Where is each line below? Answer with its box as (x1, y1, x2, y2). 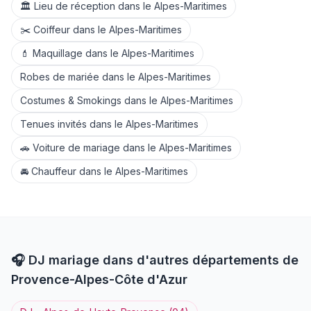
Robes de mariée (20, 71, 99, 83)
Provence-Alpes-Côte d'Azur (11, 272, 187, 287)
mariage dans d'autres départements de (45, 253, 299, 267)
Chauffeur (31, 165, 76, 177)
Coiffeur (33, 24, 70, 35)
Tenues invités (20, 118, 87, 130)
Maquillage (33, 47, 83, 59)
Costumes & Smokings (20, 94, 121, 106)
